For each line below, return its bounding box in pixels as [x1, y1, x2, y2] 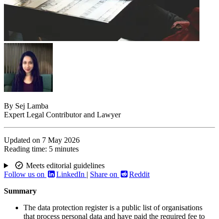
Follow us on [4, 170, 46, 179]
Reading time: [4, 145, 47, 153]
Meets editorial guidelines [23, 161, 105, 170]
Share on [90, 170, 119, 179]
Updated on [4, 136, 42, 145]
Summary [4, 187, 37, 196]
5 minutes [49, 145, 79, 153]
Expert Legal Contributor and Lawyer [4, 110, 121, 119]
